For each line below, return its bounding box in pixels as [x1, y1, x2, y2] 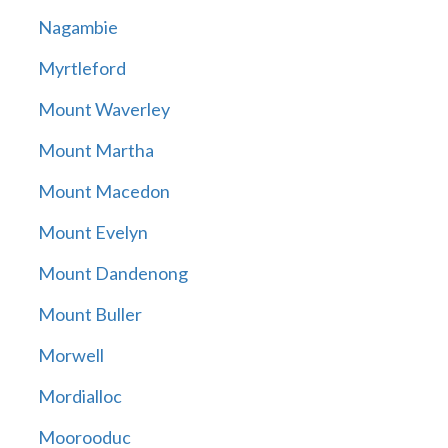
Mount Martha [37, 139, 154, 162]
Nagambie [37, 16, 118, 39]
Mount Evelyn [37, 221, 148, 244]
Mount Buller [37, 303, 142, 326]
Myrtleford [37, 57, 126, 80]
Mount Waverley [37, 98, 170, 121]
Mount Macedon [37, 180, 170, 203]
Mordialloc [37, 385, 122, 408]
